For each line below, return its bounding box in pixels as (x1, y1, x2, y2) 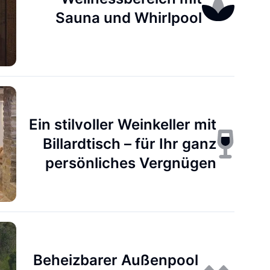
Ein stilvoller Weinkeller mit (29, 116, 217, 133)
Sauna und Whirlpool (55, 9, 202, 27)
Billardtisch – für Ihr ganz (43, 135, 217, 152)
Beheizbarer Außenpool (33, 251, 199, 269)
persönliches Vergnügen (45, 154, 217, 172)
